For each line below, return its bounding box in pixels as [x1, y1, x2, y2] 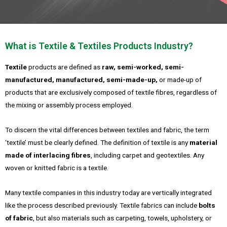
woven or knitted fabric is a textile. [5, 164, 108, 172]
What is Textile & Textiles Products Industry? [5, 41, 193, 52]
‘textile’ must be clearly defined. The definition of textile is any [5, 138, 190, 147]
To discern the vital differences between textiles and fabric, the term [5, 126, 209, 134]
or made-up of [158, 75, 202, 84]
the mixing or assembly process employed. [5, 101, 133, 109]
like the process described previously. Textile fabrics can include [5, 201, 199, 210]
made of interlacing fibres [5, 151, 91, 160]
